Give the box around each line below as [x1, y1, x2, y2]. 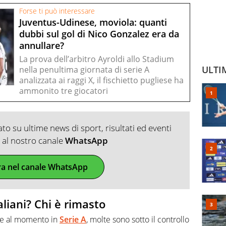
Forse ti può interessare [19, 7, 95, 16]
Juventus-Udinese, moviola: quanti [19, 16, 167, 28]
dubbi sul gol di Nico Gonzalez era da [19, 27, 179, 40]
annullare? [19, 39, 64, 51]
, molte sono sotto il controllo [86, 213, 189, 225]
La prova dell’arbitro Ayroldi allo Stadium [19, 53, 174, 65]
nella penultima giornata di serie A [19, 64, 149, 76]
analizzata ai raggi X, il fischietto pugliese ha [19, 75, 184, 86]
